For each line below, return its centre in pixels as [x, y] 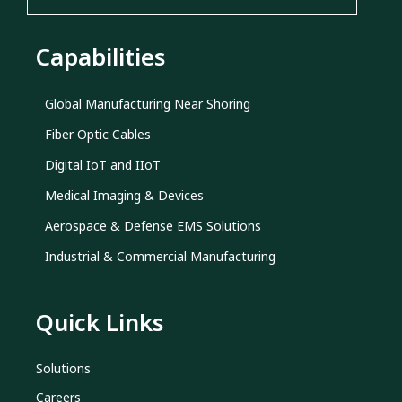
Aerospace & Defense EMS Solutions [153, 225]
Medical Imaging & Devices [124, 195]
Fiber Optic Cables [98, 134]
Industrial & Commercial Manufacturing [160, 256]
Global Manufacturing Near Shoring [148, 103]
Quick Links [100, 322]
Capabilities [100, 56]
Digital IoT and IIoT [103, 164]
